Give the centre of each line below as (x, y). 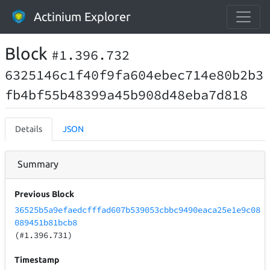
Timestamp (37, 260)
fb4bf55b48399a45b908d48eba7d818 (126, 95)
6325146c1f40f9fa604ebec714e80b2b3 (134, 75)
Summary (38, 164)
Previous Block (45, 194)
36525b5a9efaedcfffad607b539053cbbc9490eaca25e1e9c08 (138, 210)
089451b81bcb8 (46, 223)
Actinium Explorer (82, 17)
